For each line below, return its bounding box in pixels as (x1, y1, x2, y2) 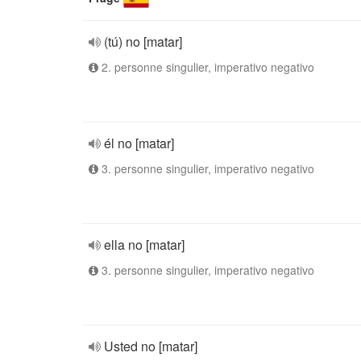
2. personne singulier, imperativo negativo (98, 59, 314, 75)
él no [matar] (104, 134, 174, 152)
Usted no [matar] (104, 337, 197, 355)
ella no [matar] (104, 235, 185, 254)
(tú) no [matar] (104, 32, 182, 51)
